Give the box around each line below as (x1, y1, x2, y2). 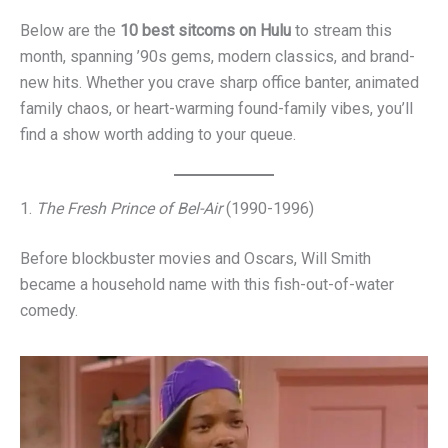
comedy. (20, 300, 78, 320)
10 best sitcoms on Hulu (120, 21, 291, 41)
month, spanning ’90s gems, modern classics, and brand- (20, 47, 415, 67)
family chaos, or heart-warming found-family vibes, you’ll (20, 99, 413, 119)
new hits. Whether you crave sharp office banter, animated (20, 73, 419, 93)
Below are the (20, 21, 120, 41)
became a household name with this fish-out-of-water (20, 274, 394, 294)
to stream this (291, 21, 392, 41)
